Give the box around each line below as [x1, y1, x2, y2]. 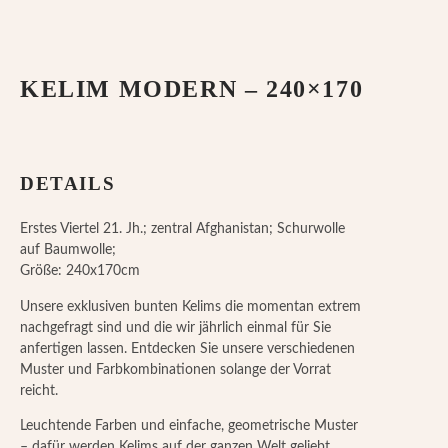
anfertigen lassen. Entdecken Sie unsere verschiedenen [20, 341, 355, 356]
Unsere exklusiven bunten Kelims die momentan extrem [20, 299, 361, 314]
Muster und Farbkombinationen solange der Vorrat [20, 362, 331, 377]
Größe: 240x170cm [20, 264, 140, 279]
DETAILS [20, 173, 116, 195]
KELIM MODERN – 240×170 [20, 76, 364, 102]
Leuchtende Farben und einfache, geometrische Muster [20, 419, 358, 434]
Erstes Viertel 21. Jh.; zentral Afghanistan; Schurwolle [20, 222, 345, 237]
